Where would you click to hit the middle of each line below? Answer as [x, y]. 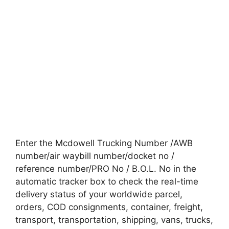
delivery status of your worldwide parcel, [99, 194]
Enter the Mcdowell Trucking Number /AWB [104, 143]
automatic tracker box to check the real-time [107, 181]
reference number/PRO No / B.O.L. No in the [106, 168]
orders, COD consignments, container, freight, [109, 207]
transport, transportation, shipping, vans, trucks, [114, 220]
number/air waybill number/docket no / [95, 156]
